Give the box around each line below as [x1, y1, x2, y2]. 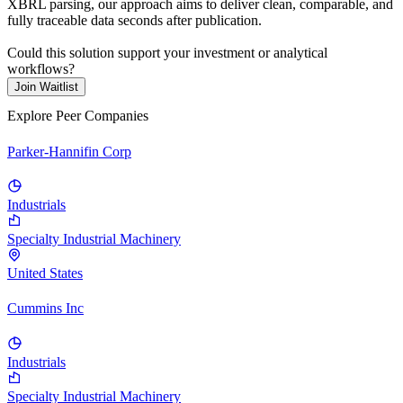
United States [7, 264, 83, 281]
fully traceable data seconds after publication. [7, 13, 262, 29]
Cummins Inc [7, 300, 84, 317]
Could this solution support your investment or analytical [7, 45, 327, 61]
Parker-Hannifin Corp [7, 143, 131, 159]
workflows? [7, 61, 75, 77]
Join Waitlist [14, 80, 78, 94]
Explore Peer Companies [7, 108, 148, 124]
